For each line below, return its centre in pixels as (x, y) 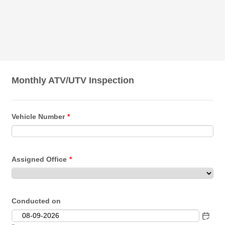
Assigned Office (39, 159)
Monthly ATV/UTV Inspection (73, 80)
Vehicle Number (38, 117)
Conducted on (36, 201)
